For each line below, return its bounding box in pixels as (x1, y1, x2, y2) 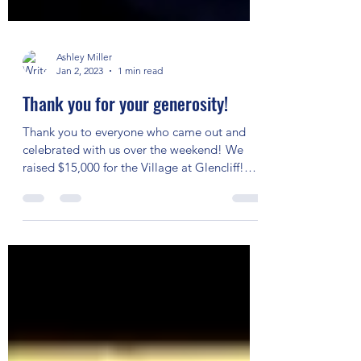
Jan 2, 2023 (56, 109, 103, 121)
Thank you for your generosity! (23, 135, 228, 160)
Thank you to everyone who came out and (23, 168, 246, 184)
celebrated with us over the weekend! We (23, 186, 243, 201)
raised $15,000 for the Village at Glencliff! (23, 204, 244, 219)
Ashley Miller (56, 95, 112, 107)
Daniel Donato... (23, 222, 110, 237)
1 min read (118, 109, 163, 121)
